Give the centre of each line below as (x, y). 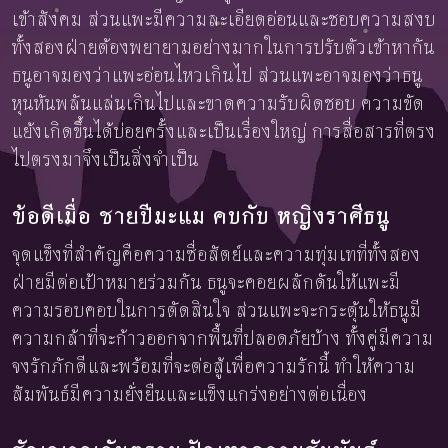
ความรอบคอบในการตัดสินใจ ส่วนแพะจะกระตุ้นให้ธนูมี (217, 310)
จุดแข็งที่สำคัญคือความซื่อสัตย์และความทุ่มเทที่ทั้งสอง (216, 254)
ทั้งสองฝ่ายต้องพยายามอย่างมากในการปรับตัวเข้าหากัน (223, 47)
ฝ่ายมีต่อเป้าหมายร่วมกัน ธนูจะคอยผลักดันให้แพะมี (206, 282)
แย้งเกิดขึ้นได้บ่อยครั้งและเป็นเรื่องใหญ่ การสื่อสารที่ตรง (224, 131)
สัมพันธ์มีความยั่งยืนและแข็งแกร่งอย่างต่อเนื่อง (190, 394)
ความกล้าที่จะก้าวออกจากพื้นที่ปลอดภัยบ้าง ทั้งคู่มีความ (223, 338)
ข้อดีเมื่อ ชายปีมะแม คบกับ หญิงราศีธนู (201, 215)
